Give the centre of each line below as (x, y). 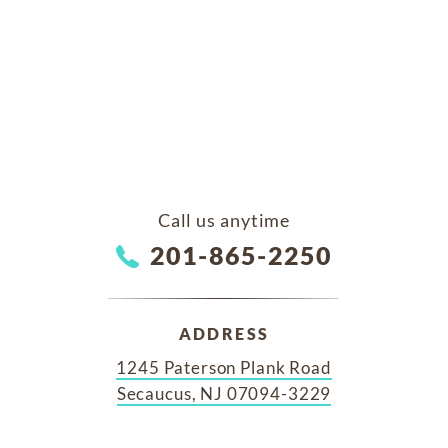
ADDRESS (224, 334)
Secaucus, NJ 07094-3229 (224, 394)
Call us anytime (224, 220)
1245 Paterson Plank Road (224, 368)
